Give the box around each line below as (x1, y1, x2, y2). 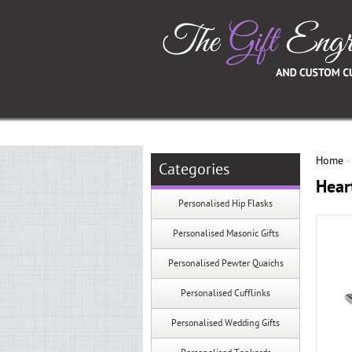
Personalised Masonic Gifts (172, 228, 279, 239)
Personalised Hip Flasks (178, 198, 273, 209)
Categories (159, 160, 229, 179)
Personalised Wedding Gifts (171, 317, 280, 328)
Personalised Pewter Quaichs (167, 258, 284, 269)
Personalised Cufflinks (181, 288, 270, 299)
